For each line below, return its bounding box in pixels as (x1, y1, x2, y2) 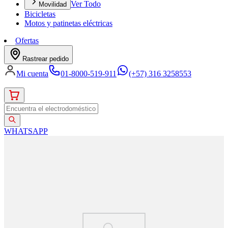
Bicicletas (24, 10, 55, 19)
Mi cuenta (16, 69, 48, 78)
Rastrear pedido (22, 55, 69, 63)
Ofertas (15, 36, 39, 45)
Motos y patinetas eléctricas (24, 19, 112, 28)
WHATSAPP (4, 127, 48, 136)
